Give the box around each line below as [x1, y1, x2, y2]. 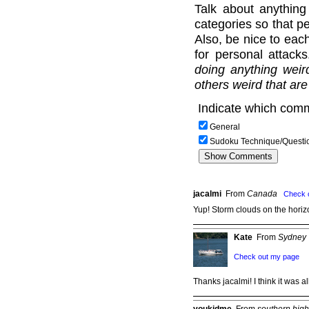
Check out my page [234, 252, 299, 261]
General [210, 121, 240, 132]
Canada [247, 188, 277, 199]
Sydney [278, 232, 306, 242]
